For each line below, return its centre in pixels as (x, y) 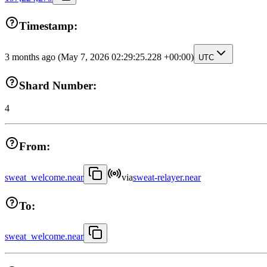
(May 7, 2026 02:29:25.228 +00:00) (126, 57)
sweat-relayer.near (167, 177)
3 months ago (31, 57)
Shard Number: (58, 85)
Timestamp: (48, 26)
